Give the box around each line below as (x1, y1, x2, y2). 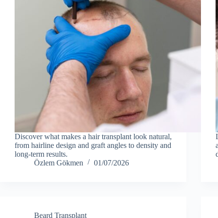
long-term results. (15, 149, 68, 158)
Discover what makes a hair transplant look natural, (15, 132, 172, 141)
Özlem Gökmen (34, 158, 83, 167)
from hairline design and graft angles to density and (15, 141, 171, 149)
